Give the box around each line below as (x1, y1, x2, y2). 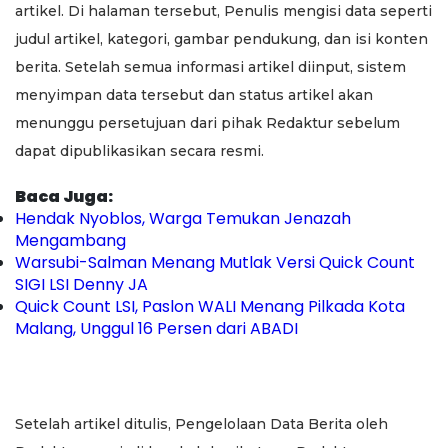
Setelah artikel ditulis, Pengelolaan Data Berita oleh (15, 414, 388, 433)
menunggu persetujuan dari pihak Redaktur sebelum (15, 113, 400, 132)
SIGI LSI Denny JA (15, 272, 148, 296)
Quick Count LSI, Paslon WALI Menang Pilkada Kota (15, 294, 405, 318)
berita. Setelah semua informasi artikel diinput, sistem (15, 57, 406, 76)
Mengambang (15, 228, 126, 252)
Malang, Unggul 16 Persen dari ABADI (15, 316, 298, 340)
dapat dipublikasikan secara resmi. (15, 141, 264, 160)
